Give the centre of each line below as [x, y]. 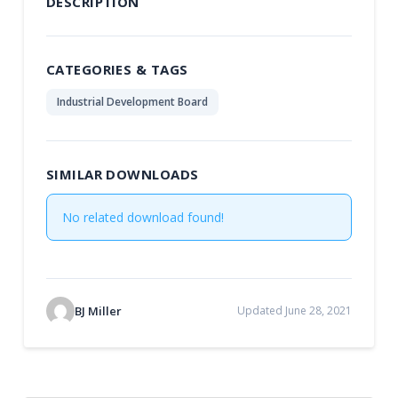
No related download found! [143, 217]
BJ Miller [98, 310]
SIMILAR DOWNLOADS [122, 174]
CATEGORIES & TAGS [117, 69]
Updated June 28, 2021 [295, 310]
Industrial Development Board [132, 101]
